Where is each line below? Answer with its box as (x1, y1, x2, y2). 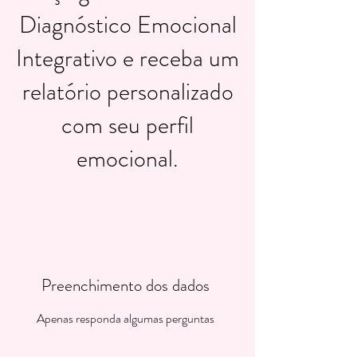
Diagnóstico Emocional (18, 8, 237, 41)
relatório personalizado (22, 75, 233, 108)
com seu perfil (61, 108, 194, 142)
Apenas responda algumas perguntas (37, 309, 214, 328)
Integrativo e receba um (16, 41, 239, 75)
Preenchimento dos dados (41, 273, 210, 297)
